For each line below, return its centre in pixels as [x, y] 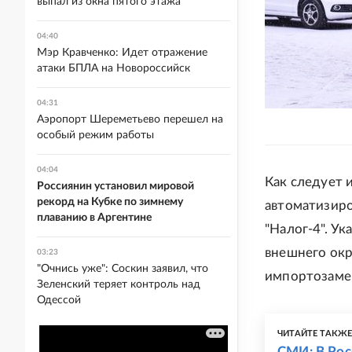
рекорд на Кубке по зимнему [110, 202]
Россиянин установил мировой [115, 186]
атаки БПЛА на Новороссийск [114, 68]
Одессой [59, 300]
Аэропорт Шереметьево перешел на [130, 119]
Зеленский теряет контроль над [119, 284]
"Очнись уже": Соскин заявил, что [123, 269]
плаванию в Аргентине [94, 218]
